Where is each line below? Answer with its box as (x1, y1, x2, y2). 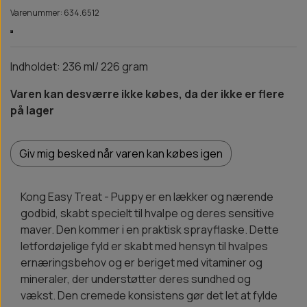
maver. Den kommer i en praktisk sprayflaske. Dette (21, 222, 279, 238)
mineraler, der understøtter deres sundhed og (21, 271, 251, 287)
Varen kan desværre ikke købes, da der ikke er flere (10, 86, 284, 102)
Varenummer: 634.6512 (10, 7, 99, 19)
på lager (10, 103, 54, 119)
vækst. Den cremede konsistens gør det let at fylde (21, 288, 278, 304)
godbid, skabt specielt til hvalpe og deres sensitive (21, 206, 274, 221)
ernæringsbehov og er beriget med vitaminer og (21, 255, 262, 271)
